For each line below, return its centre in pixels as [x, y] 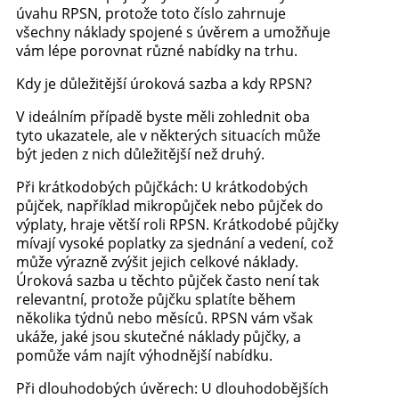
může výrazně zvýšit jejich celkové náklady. [157, 261]
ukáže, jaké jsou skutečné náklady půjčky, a [158, 336]
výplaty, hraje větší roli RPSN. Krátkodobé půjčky [177, 224]
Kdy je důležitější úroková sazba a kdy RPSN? [163, 83]
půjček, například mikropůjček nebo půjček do [169, 205]
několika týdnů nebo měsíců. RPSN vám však [164, 318]
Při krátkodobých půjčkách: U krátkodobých [162, 187]
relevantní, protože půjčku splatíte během [155, 299]
